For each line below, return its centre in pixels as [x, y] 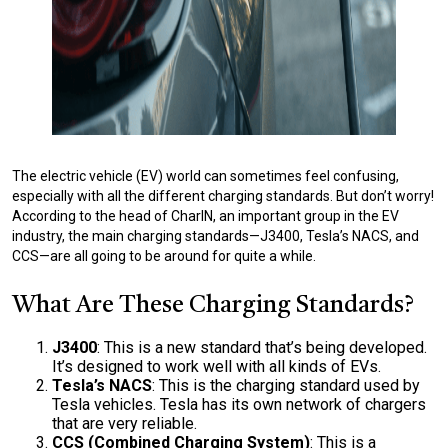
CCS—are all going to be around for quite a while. [164, 256]
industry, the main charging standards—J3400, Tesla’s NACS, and [215, 236]
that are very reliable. [124, 423]
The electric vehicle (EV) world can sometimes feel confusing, [205, 176]
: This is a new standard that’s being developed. [262, 347]
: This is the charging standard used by [286, 385]
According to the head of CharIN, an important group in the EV [205, 216]
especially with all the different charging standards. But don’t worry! [223, 196]
